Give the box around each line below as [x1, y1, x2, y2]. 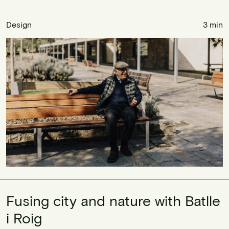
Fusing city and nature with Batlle [6, 191, 220, 209]
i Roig [6, 209, 42, 226]
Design [6, 19, 32, 30]
